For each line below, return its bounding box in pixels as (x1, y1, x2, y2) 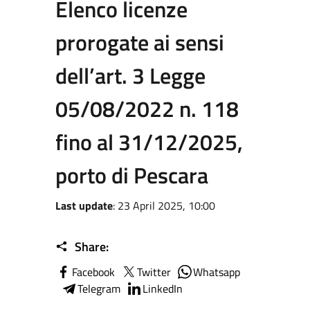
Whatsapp (193, 264, 240, 280)
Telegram (77, 280, 120, 297)
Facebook (72, 264, 115, 280)
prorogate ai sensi (55, 26, 224, 59)
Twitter (137, 264, 171, 280)
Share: (72, 237, 109, 256)
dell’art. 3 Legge (55, 59, 206, 92)
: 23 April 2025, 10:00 (113, 197, 215, 214)
